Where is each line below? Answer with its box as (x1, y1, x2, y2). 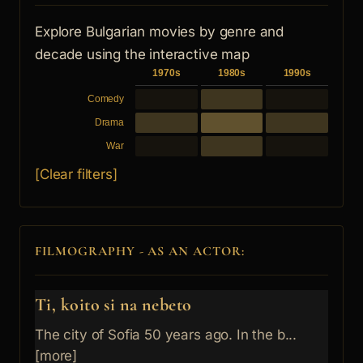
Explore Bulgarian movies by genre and (35, 23, 284, 40)
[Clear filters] (35, 166, 117, 182)
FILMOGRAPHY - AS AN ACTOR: (35, 243, 245, 259)
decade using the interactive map (35, 46, 250, 62)
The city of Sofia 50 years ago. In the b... (35, 327, 297, 343)
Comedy (87, 93, 124, 105)
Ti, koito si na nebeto (35, 294, 192, 315)
